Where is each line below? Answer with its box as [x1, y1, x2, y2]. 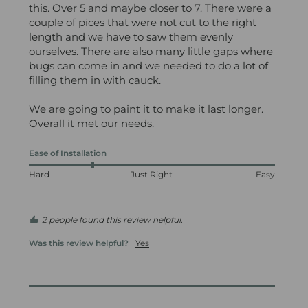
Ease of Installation [29, 147, 107, 158]
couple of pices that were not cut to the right [29, 15, 256, 29]
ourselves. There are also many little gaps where [29, 44, 273, 58]
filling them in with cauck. [29, 73, 164, 87]
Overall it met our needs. [29, 116, 154, 130]
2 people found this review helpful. [42, 214, 183, 225]
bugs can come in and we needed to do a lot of [29, 58, 268, 72]
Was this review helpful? [29, 237, 129, 248]
